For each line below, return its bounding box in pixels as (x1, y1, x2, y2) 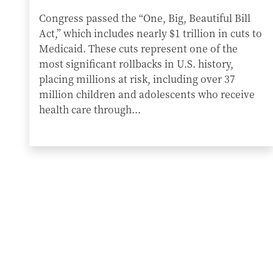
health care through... (39, 102, 141, 116)
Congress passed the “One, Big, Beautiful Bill (39, 11, 250, 25)
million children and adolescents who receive (39, 87, 255, 101)
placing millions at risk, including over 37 (39, 72, 235, 86)
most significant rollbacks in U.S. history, (39, 57, 233, 71)
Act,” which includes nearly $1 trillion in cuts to (39, 26, 262, 40)
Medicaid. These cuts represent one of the (39, 41, 238, 55)
